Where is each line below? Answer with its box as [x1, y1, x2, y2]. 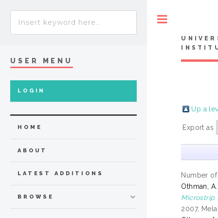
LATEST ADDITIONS [18, 170, 104, 177]
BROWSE [18, 194, 54, 200]
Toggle [178, 15, 198, 22]
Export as [182, 123, 216, 131]
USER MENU [10, 56, 73, 65]
